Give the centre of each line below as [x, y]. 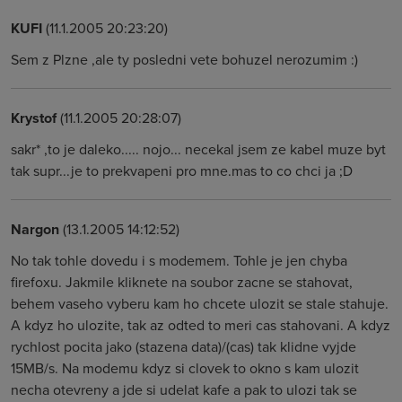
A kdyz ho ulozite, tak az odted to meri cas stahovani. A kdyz [201, 325]
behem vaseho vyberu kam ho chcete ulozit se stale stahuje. [200, 303]
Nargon [35, 229]
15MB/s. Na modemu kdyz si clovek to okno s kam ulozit [185, 368]
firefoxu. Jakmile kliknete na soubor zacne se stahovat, [182, 282]
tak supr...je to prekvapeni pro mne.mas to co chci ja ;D [182, 170]
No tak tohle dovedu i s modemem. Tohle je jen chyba [179, 260]
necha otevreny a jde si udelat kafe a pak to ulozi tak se [184, 389]
